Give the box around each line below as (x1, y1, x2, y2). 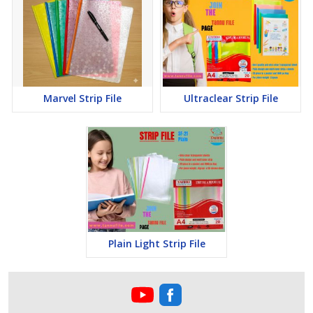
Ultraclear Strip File (183, 92, 278, 105)
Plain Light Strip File (108, 237, 205, 250)
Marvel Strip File (43, 92, 122, 105)
